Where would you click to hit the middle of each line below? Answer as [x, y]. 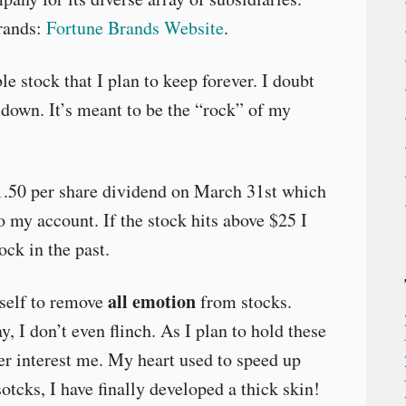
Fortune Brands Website [135, 28]
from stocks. [244, 301]
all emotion [152, 301]
